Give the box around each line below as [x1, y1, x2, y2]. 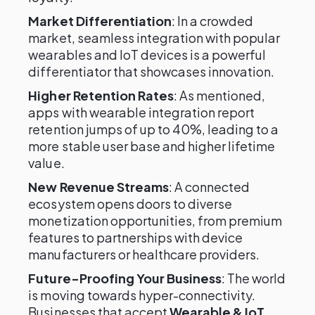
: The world [221, 270, 286, 286]
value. [28, 155, 65, 171]
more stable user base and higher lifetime [28, 138, 276, 154]
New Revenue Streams [28, 179, 169, 195]
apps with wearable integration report [28, 104, 255, 120]
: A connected [168, 179, 250, 195]
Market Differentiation [28, 13, 172, 29]
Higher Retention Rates [28, 87, 174, 103]
